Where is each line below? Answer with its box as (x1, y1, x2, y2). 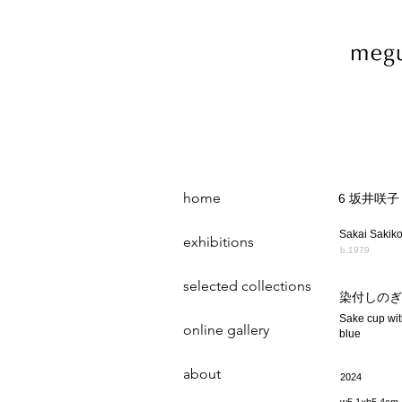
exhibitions (183, 233, 254, 250)
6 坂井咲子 (338, 191, 399, 205)
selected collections (183, 277, 311, 294)
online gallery (183, 321, 269, 338)
